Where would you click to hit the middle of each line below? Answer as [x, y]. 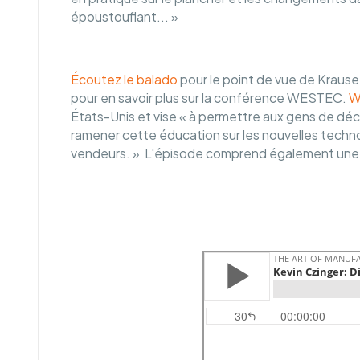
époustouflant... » [124, 17]
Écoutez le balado [124, 79]
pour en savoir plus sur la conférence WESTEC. [209, 98]
